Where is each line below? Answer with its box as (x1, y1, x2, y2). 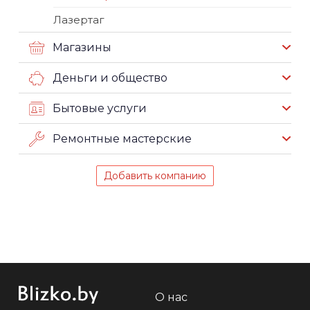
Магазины (53, 41, 111, 55)
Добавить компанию (104, 170, 206, 183)
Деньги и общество (53, 71, 167, 85)
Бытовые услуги (53, 102, 147, 116)
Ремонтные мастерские (53, 132, 192, 146)
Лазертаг (53, 13, 104, 27)
